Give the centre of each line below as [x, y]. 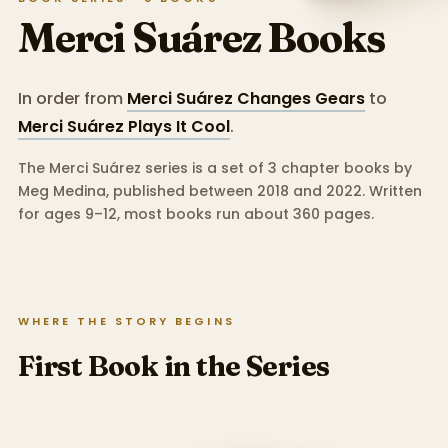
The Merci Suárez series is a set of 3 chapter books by [214, 167]
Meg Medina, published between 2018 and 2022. [191, 190]
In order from [70, 98]
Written [393, 190]
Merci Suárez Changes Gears [245, 98]
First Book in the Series [173, 366]
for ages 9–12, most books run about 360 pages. [195, 213]
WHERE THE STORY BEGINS [126, 320]
